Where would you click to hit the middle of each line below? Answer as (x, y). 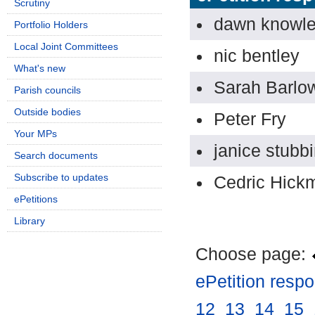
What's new (40, 68)
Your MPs (36, 134)
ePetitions (36, 199)
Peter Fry (250, 119)
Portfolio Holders (51, 25)
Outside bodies (47, 112)
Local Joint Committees (66, 46)
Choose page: (253, 255)
